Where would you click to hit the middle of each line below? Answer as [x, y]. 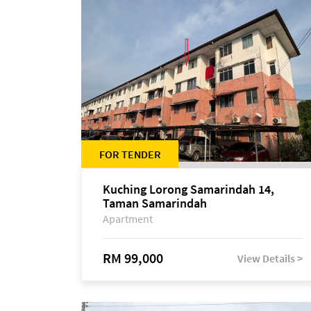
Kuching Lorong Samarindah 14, [188, 189]
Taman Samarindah [155, 203]
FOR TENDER [130, 154]
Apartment [128, 219]
